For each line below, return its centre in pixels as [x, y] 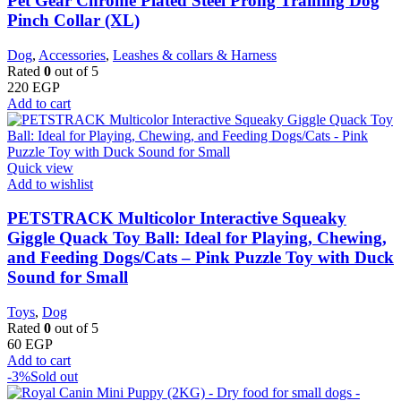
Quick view [40, 167]
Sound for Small [68, 277]
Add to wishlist [50, 183]
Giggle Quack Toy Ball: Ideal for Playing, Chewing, [197, 238]
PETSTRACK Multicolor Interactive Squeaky [177, 218]
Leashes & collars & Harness [195, 55]
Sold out [54, 377]
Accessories [72, 55]
